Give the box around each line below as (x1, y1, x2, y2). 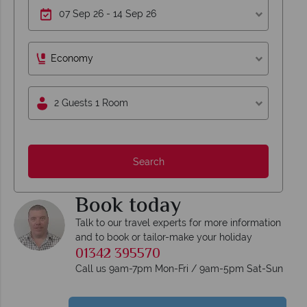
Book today (75, 189, 181, 224)
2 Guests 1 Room (54, 97, 129, 109)
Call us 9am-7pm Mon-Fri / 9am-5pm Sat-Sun (75, 263, 283, 275)
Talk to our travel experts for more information (75, 217, 281, 229)
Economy (51, 53, 93, 64)
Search (132, 156, 164, 167)
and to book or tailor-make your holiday (75, 232, 252, 243)
